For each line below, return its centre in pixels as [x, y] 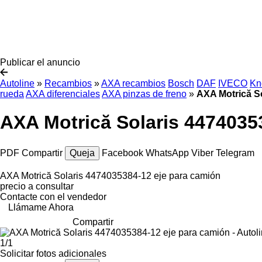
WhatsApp [168, 153]
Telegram [235, 153]
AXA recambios [133, 83]
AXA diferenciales [63, 94]
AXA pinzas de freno [144, 94]
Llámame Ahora [41, 207]
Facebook [124, 153]
